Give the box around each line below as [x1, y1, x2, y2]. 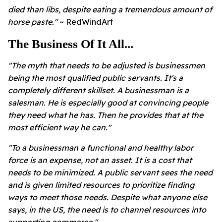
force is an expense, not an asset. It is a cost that [8, 155, 192, 165]
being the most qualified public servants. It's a [8, 72, 183, 83]
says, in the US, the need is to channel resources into [8, 204, 206, 215]
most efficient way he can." [8, 122, 111, 132]
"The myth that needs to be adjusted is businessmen [8, 60, 205, 70]
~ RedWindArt [59, 16, 113, 27]
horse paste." [8, 16, 59, 27]
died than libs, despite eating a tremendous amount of [8, 4, 212, 14]
